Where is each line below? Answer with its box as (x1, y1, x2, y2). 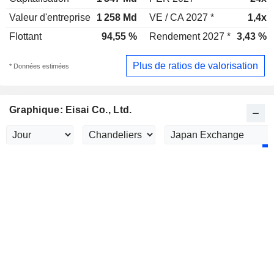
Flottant (9, 31, 42, 42)
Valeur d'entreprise (9, 12, 91, 23)
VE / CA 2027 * (149, 12, 214, 23)
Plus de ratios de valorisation (133, 60, 258, 71)
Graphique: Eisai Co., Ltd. (9, 105, 132, 116)
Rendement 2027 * (149, 31, 231, 42)
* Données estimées (9, 62, 69, 70)
